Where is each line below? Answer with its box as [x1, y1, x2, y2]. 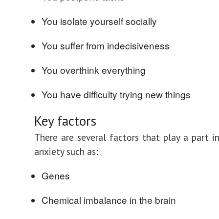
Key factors [34, 112, 96, 130]
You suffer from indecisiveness [42, 39, 170, 52]
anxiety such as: [34, 145, 98, 157]
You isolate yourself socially [42, 14, 157, 27]
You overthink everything [42, 63, 146, 76]
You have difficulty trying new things [42, 88, 191, 101]
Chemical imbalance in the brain [42, 193, 176, 206]
